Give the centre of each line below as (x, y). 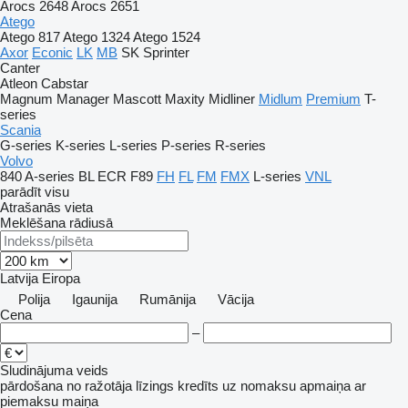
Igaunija (95, 299)
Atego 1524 (167, 37)
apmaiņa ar (333, 386)
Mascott (137, 99)
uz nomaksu (259, 386)
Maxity (185, 99)
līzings (155, 386)
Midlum (280, 99)
